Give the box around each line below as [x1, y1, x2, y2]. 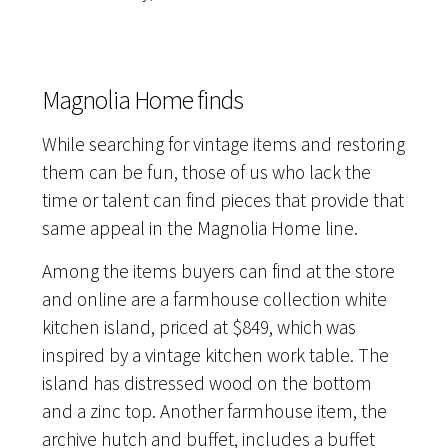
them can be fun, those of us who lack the [42, 159, 372, 184]
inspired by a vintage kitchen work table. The [42, 342, 390, 367]
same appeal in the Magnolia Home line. [42, 215, 359, 240]
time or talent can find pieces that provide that [42, 187, 405, 212]
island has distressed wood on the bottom [42, 370, 373, 395]
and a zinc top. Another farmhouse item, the [42, 398, 388, 423]
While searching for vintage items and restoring [42, 131, 406, 156]
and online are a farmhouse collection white [42, 286, 388, 311]
